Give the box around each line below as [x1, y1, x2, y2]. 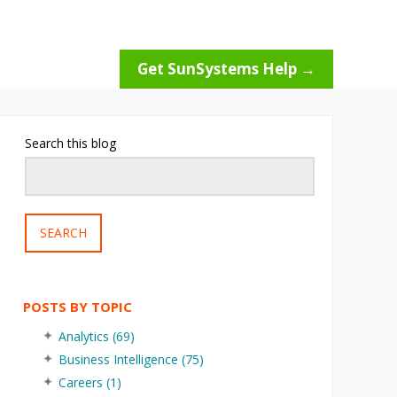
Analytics [58, 328, 113, 345]
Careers [58, 374, 106, 391]
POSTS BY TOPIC [22, 298, 132, 315]
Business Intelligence [58, 351, 182, 368]
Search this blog [24, 135, 116, 152]
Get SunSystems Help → [137, 58, 315, 79]
